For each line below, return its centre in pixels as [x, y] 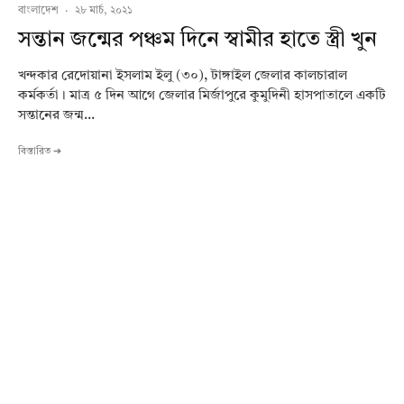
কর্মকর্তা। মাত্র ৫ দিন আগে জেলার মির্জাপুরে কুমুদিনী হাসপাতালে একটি [202, 96]
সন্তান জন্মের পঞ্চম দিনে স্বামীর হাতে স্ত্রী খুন [197, 40]
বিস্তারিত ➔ [40, 151]
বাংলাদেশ [38, 10]
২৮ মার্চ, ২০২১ [104, 10]
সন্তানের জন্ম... [56, 115]
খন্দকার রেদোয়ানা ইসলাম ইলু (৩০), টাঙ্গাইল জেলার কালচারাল [183, 76]
